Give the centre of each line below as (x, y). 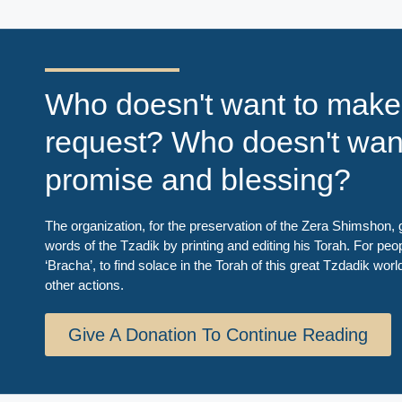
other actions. (84, 284)
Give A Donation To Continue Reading (218, 334)
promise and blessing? (198, 179)
